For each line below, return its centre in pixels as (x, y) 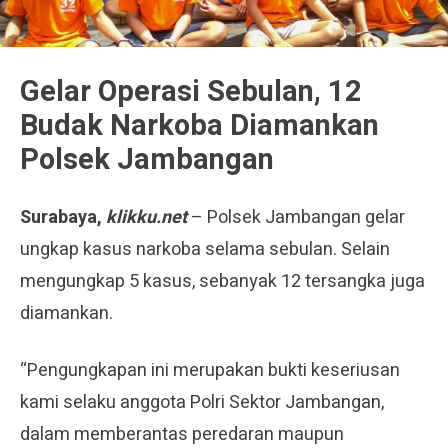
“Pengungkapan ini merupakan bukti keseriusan (210, 370)
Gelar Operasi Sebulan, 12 (191, 91)
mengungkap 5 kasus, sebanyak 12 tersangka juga (222, 281)
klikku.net (146, 217)
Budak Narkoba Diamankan (199, 125)
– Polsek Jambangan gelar (296, 217)
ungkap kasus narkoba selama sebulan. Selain (205, 249)
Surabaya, (63, 217)
